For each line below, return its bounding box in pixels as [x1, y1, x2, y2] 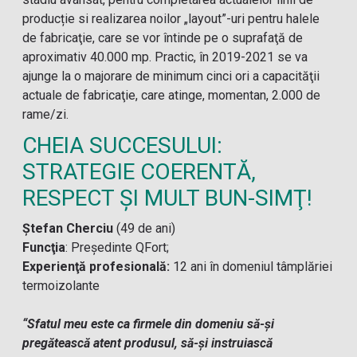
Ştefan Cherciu [22, 221, 114, 236]
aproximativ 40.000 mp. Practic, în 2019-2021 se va [22, 49, 308, 65]
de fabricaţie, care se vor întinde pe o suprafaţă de [22, 30, 304, 45]
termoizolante [22, 278, 100, 293]
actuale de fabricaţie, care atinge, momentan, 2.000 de [22, 88, 321, 103]
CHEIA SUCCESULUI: [22, 132, 223, 159]
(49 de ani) [113, 221, 176, 236]
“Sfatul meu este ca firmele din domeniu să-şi [22, 316, 275, 331]
